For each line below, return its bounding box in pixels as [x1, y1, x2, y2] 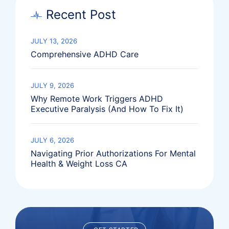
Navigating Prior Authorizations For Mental [31, 148, 196, 158]
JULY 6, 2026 [31, 136, 74, 144]
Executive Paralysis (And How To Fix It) [31, 104, 184, 114]
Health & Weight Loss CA [31, 158, 127, 169]
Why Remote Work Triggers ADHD [31, 94, 163, 104]
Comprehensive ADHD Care [31, 49, 139, 59]
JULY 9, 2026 [31, 81, 74, 89]
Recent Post [46, 7, 116, 22]
